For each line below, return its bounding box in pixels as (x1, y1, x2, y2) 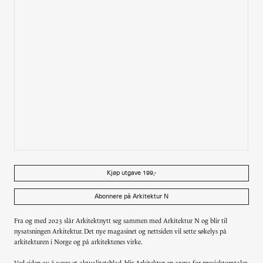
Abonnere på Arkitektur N (95, 192, 168, 201)
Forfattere (14, 116, 71, 130)
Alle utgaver (14, 8, 84, 22)
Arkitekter (14, 143, 73, 157)
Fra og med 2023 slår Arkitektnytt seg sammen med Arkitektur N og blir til (14, 217, 227, 225)
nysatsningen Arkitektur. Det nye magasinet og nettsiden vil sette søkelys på (14, 228, 227, 235)
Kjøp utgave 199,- (107, 168, 156, 178)
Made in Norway (14, 62, 107, 76)
